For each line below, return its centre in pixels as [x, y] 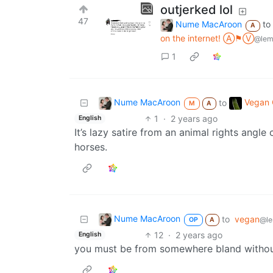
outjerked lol [197, 10]
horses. [91, 147]
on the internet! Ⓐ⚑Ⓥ [207, 38]
